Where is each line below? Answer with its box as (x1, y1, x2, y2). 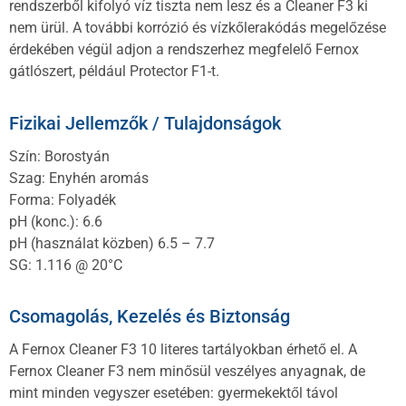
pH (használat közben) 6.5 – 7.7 (9, 234, 215, 252)
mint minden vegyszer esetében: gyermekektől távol (9, 384, 338, 402)
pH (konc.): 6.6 (9, 212, 102, 230)
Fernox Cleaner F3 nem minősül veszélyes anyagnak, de (9, 362, 365, 381)
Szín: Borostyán (9, 147, 110, 165)
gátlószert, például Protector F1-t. (9, 63, 219, 81)
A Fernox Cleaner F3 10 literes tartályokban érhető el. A (9, 341, 357, 359)
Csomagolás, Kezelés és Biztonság (9, 305, 290, 328)
